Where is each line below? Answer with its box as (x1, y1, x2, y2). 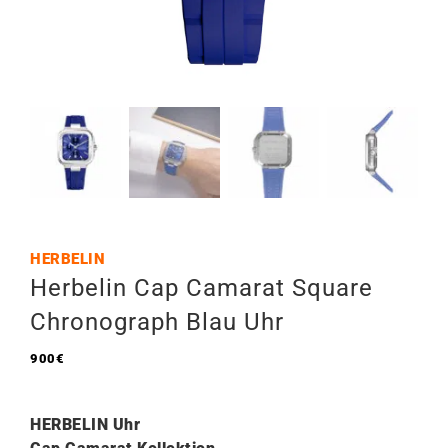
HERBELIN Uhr (30, 415, 140, 434)
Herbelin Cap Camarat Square (30, 274, 373, 302)
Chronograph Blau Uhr (30, 308, 284, 336)
